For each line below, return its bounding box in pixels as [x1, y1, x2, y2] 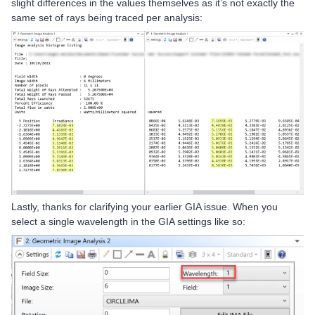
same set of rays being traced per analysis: [11, 11, 202, 23]
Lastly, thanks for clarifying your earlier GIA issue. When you [11, 200, 278, 212]
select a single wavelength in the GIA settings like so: [11, 215, 245, 227]
